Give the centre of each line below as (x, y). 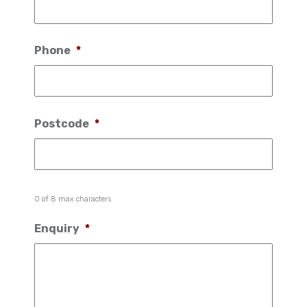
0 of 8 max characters (73, 199)
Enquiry (57, 229)
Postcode (62, 123)
